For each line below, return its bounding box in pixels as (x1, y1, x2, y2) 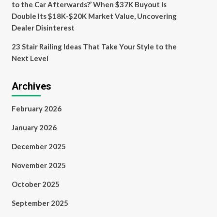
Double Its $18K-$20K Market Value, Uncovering (11, 12, 177, 20)
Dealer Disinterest (11, 23, 75, 32)
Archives (11, 80, 51, 92)
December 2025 (11, 142, 66, 151)
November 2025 (11, 161, 66, 170)
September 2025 (11, 199, 68, 207)
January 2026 (11, 123, 57, 132)
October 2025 (11, 180, 60, 188)
